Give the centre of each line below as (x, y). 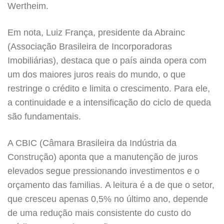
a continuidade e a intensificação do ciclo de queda (109, 102)
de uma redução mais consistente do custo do (99, 213)
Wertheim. (28, 6)
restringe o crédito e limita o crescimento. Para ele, (109, 88)
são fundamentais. (45, 116)
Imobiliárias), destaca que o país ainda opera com (107, 60)
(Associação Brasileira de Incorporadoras (90, 46)
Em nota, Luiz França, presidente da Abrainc (96, 32)
